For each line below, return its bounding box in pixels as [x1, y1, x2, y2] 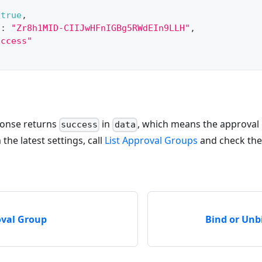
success [61, 119, 98, 130]
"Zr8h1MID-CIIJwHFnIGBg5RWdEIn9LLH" [11, 23, 190, 34]
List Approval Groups [105, 133, 198, 147]
